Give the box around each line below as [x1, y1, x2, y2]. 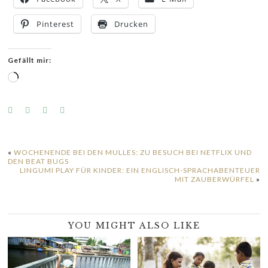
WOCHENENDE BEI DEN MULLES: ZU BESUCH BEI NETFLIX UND [14, 148, 252, 157]
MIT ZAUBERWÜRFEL [174, 175, 254, 184]
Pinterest [36, 19, 75, 30]
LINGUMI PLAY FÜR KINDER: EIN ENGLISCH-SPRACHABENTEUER [19, 166, 260, 175]
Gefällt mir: [8, 56, 52, 65]
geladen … [18, 85, 61, 98]
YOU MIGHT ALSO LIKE [68, 220, 200, 232]
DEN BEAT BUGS [8, 157, 69, 166]
